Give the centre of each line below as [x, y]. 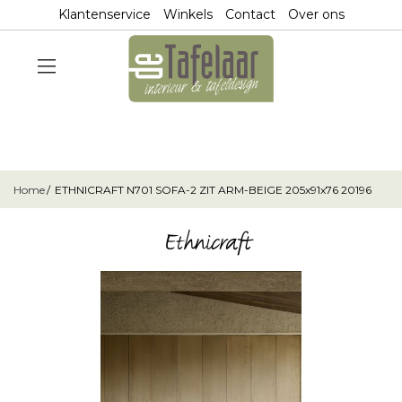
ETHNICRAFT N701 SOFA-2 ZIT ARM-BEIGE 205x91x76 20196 [213, 190]
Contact [250, 14]
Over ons [316, 14]
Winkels [188, 14]
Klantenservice [104, 14]
